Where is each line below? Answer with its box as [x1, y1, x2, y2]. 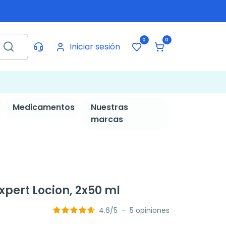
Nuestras [90, 101, 128, 113]
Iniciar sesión [69, 40, 120, 52]
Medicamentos [12, 101, 75, 113]
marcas [90, 114, 123, 125]
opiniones [136, 205, 169, 216]
